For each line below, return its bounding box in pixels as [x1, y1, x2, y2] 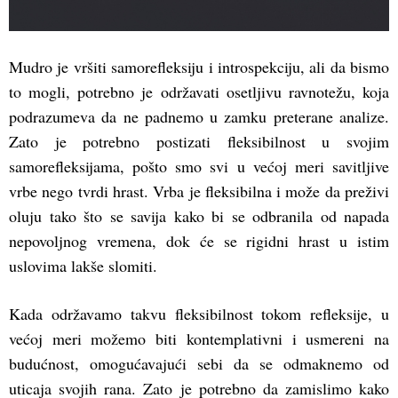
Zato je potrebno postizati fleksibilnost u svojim [9, 130, 389, 152]
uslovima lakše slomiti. [9, 254, 157, 276]
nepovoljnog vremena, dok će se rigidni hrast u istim [9, 229, 389, 251]
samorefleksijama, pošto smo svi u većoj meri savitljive [9, 155, 389, 177]
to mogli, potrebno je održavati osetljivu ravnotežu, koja [9, 80, 389, 102]
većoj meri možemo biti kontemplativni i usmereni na [9, 327, 389, 349]
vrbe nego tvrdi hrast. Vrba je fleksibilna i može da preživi [9, 179, 389, 202]
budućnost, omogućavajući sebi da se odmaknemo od [9, 352, 389, 374]
